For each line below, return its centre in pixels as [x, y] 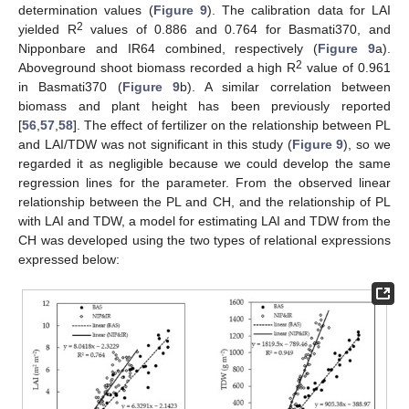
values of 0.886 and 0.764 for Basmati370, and [237, 30]
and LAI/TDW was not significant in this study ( [155, 145]
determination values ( [86, 10]
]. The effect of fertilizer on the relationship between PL [232, 126]
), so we [367, 145]
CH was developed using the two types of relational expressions [204, 241]
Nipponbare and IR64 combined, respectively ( [168, 49]
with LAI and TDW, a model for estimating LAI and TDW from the [204, 221]
